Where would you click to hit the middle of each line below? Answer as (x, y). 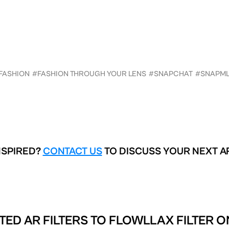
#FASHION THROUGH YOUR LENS (89, 74)
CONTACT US (72, 151)
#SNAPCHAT (171, 74)
